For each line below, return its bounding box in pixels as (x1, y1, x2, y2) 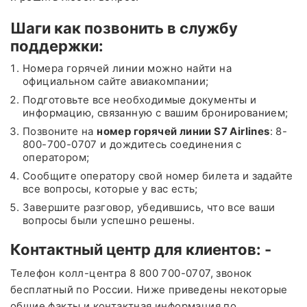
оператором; (23, 150, 90, 164)
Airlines (230, 124, 270, 138)
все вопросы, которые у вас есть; (23, 182, 198, 195)
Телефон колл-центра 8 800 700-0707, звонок (10, 266, 252, 280)
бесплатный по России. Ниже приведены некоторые (10, 282, 288, 296)
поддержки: (10, 36, 103, 55)
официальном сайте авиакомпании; (23, 74, 209, 88)
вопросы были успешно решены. (23, 213, 195, 227)
